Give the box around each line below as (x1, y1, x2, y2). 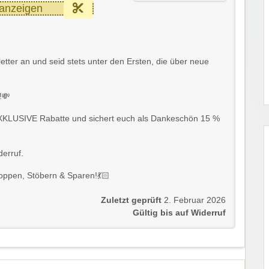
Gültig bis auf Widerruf (133, 208, 226, 218)
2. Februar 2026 (164, 196, 226, 205)
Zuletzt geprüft (101, 196, 162, 205)
